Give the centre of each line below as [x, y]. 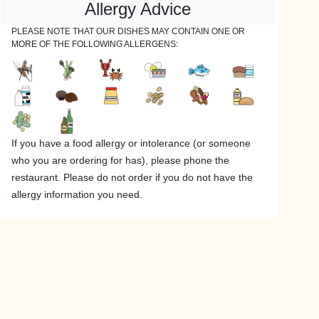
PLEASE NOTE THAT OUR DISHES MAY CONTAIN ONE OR [128, 31]
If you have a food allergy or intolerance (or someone [131, 143]
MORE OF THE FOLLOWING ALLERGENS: [95, 44]
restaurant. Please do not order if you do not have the [132, 178]
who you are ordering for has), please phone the [120, 161]
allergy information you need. [77, 195]
